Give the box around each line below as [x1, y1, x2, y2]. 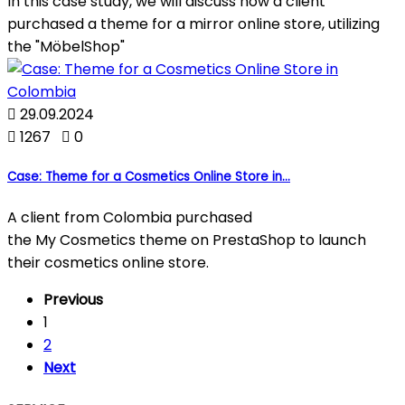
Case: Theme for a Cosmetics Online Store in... [7, 168, 290, 186]
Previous [43, 289, 103, 311]
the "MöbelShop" [7, 36, 125, 58]
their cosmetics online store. [7, 252, 209, 274]
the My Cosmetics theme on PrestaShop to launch [7, 230, 366, 251]
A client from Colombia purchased [7, 207, 252, 229]
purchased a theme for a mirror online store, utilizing [7, 14, 380, 35]
